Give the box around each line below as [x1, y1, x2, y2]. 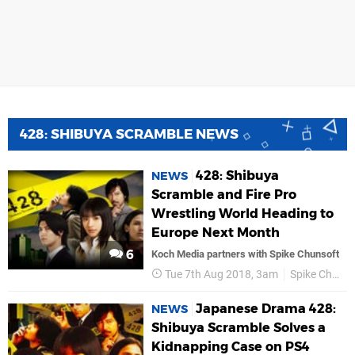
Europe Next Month [151, 225, 281, 241]
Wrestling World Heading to [151, 206, 334, 222]
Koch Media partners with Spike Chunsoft [151, 248, 340, 261]
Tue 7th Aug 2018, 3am [165, 268, 279, 282]
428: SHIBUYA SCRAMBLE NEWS [20, 126, 239, 143]
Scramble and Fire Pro [151, 187, 297, 203]
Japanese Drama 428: [196, 301, 337, 317]
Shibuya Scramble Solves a [151, 320, 326, 336]
